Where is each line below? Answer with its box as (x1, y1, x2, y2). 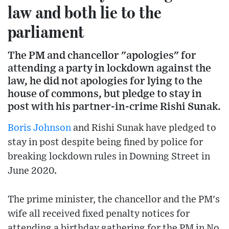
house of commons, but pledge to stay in (8, 88, 202, 100)
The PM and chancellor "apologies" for (8, 50, 196, 61)
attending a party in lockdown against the (8, 63, 211, 74)
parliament (8, 20, 84, 42)
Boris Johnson (8, 123, 71, 133)
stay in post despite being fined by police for (8, 138, 203, 148)
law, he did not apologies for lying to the (8, 76, 202, 87)
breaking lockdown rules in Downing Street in (8, 152, 210, 162)
